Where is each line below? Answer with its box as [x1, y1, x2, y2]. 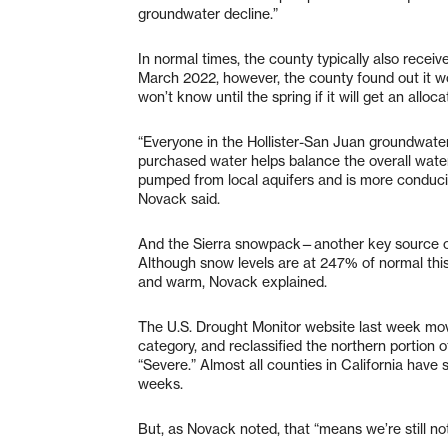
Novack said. [138, 189, 224, 208]
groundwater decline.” [138, 4, 278, 23]
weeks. [138, 374, 187, 393]
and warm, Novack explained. [138, 272, 331, 291]
